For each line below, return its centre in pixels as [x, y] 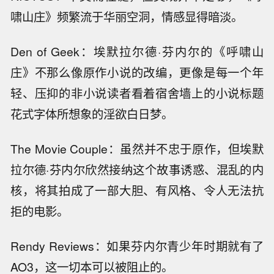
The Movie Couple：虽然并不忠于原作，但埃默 [137, 148]
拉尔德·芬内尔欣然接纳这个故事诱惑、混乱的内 [137, 169]
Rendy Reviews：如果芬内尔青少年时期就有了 [137, 246]
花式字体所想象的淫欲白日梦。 [92, 113]
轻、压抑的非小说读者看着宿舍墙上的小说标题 [137, 93]
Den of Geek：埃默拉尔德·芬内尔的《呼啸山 [137, 51]
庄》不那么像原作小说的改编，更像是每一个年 [137, 72]
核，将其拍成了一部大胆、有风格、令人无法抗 [137, 190]
